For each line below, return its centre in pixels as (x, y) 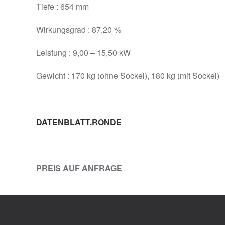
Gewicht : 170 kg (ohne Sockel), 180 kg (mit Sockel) (128, 76)
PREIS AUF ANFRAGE (79, 168)
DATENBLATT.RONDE (79, 122)
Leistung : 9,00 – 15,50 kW (83, 53)
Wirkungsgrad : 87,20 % (79, 30)
